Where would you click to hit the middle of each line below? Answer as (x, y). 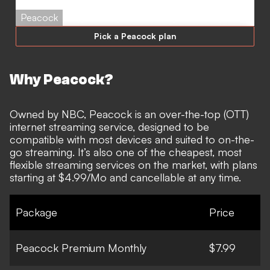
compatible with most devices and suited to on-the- (132, 140)
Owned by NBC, (49, 114)
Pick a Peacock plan (135, 36)
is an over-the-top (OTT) (190, 114)
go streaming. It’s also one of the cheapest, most (126, 152)
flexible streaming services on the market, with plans (133, 165)
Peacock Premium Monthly (81, 248)
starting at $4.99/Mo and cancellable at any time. (127, 177)
